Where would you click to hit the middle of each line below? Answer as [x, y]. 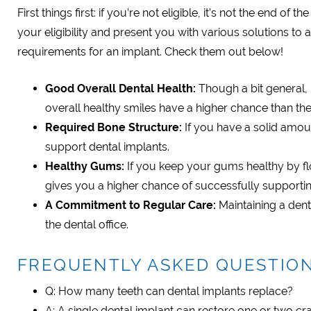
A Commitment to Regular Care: [132, 205]
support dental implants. [107, 147]
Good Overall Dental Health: [120, 89]
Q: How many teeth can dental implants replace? [169, 291]
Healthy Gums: [86, 166]
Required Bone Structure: [114, 127]
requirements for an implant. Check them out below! [150, 52]
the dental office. [87, 225]
